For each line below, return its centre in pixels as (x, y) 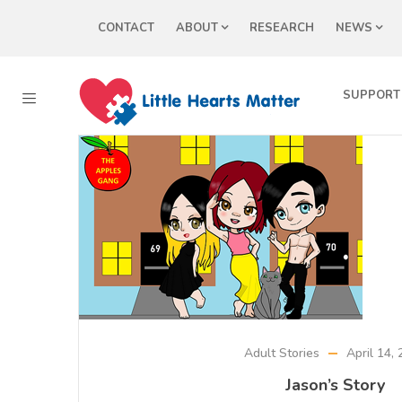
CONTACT (126, 28)
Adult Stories (282, 353)
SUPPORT (371, 95)
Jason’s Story (335, 385)
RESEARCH (282, 28)
